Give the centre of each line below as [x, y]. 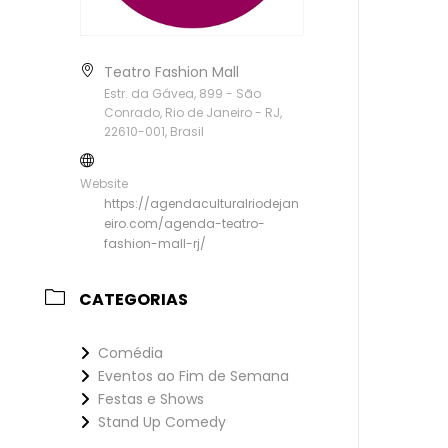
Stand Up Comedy [162, 421]
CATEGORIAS [134, 299]
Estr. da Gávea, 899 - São [183, 93]
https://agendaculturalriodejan [202, 203]
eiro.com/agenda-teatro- [185, 223]
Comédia [131, 352]
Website [104, 183]
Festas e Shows [151, 398]
